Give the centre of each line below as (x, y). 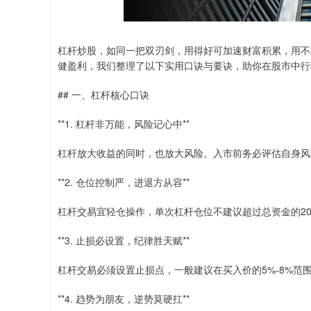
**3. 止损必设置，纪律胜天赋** (124, 240)
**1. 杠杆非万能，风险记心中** (124, 124)
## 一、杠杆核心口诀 (103, 94)
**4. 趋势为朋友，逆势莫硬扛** (124, 299)
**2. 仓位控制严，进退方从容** (124, 182)
